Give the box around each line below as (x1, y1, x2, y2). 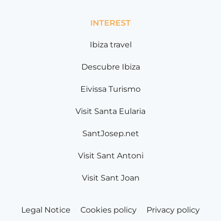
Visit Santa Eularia (75, 106, 146, 116)
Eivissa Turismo (80, 84, 141, 94)
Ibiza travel (89, 39, 132, 49)
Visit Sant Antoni (77, 150, 144, 160)
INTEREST (90, 18, 131, 28)
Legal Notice (21, 205, 71, 215)
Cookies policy (80, 205, 137, 215)
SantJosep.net (82, 128, 139, 138)
